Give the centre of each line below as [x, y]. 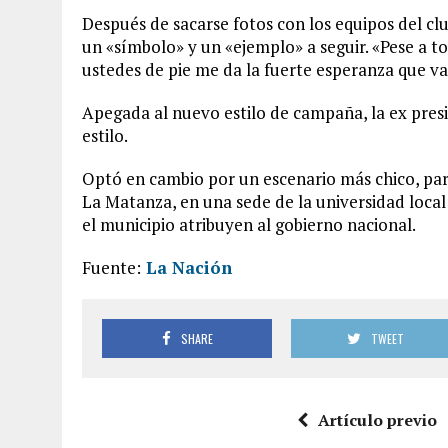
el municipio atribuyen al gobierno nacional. [249, 224]
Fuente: [111, 267]
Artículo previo [378, 420]
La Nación [186, 267]
